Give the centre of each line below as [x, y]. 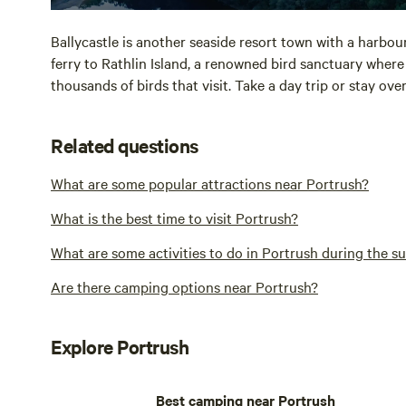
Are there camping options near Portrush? [184, 286]
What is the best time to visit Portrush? [174, 217]
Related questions [125, 145]
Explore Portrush [120, 346]
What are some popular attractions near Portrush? [210, 183]
